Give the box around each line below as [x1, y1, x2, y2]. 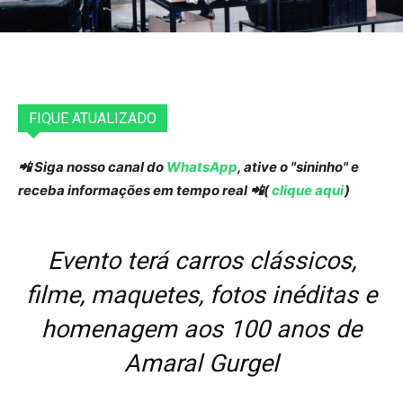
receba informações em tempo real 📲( [18, 182, 269, 200]
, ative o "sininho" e [237, 158, 359, 176]
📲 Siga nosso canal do [18, 158, 166, 176]
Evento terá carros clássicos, [47, 246, 356, 276]
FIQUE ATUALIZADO [29, 110, 157, 128]
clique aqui [269, 182, 345, 200]
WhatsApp [166, 158, 237, 176]
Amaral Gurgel [124, 349, 279, 379]
